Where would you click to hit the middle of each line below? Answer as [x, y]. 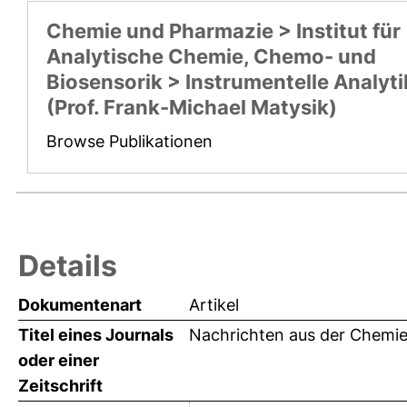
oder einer [59, 361]
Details [68, 266]
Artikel [214, 305]
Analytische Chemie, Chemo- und [211, 57]
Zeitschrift [60, 386]
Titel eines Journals [96, 335]
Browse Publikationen [129, 142]
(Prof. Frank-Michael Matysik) [192, 108]
